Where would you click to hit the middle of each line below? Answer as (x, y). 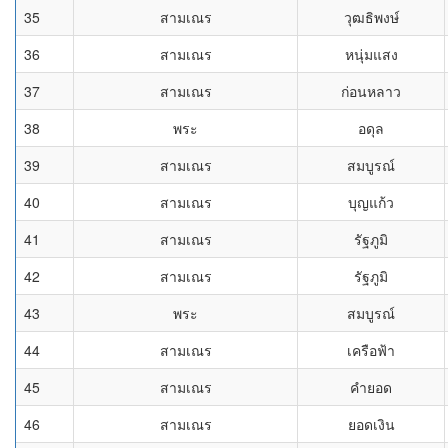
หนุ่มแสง (371, 54)
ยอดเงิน (371, 424)
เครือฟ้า (371, 350)
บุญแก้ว (371, 202)
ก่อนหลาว (371, 91)
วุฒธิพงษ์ (371, 17)
